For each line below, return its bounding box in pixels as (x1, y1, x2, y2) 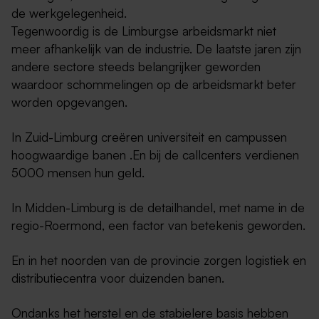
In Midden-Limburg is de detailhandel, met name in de (11, 199, 305, 216)
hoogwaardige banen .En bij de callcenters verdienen (11, 147, 299, 163)
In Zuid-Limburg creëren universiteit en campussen (11, 129, 287, 145)
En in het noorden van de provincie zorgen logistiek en (11, 252, 306, 268)
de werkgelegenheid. (11, 5, 127, 21)
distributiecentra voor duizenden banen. (11, 270, 224, 286)
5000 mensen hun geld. (11, 164, 145, 181)
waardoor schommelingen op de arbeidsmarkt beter (11, 76, 296, 93)
